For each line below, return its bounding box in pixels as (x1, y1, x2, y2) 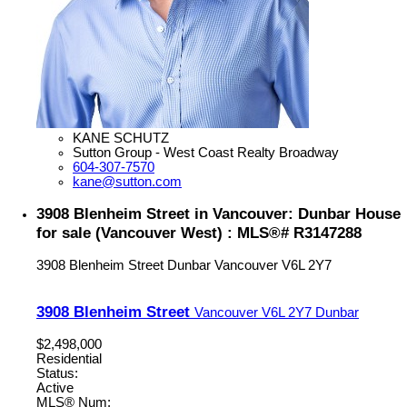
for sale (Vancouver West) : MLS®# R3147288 (36, 223, 362, 242)
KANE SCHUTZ (73, 130, 169, 145)
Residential (36, 352, 102, 367)
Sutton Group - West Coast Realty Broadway (73, 144, 339, 160)
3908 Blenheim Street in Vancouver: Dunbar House (36, 203, 401, 223)
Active (36, 381, 74, 396)
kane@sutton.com (73, 174, 182, 189)
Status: (36, 366, 78, 382)
